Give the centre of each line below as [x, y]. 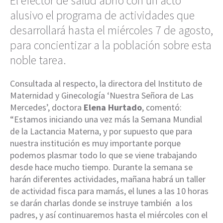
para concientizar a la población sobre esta [111, 45]
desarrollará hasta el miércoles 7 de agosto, [111, 30]
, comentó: [162, 108]
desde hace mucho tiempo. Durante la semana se [101, 167]
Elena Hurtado [113, 108]
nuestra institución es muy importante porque [95, 143]
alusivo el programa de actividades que [102, 15]
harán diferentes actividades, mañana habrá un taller [108, 179]
